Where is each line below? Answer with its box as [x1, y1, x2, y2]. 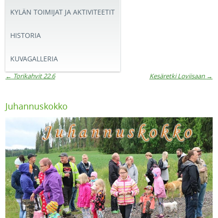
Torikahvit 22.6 [12, 73, 55, 80]
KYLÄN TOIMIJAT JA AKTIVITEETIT [10, 8, 115, 17]
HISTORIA [10, 32, 41, 40]
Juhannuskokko [5, 101, 68, 112]
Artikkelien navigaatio [5, 82, 142, 98]
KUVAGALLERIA [10, 55, 58, 64]
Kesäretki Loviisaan [149, 73, 206, 80]
